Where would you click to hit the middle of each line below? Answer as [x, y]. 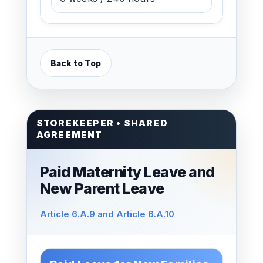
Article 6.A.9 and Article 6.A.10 [107, 214]
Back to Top [75, 63]
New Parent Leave [102, 188]
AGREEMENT [69, 135]
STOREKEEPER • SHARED [102, 123]
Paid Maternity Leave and [127, 172]
